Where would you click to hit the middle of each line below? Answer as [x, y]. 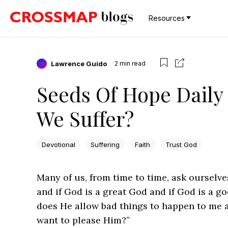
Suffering [105, 144]
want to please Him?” [83, 220]
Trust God [181, 144]
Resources [167, 18]
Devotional [59, 144]
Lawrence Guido [79, 63]
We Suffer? [85, 118]
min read [133, 63]
